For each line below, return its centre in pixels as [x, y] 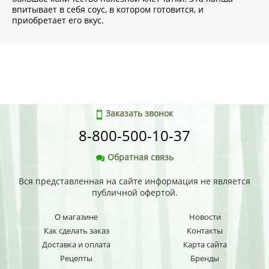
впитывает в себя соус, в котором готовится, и [108, 10]
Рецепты [77, 258]
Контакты [205, 231]
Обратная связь [141, 157]
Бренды [205, 258]
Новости [205, 217]
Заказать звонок [139, 113]
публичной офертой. [134, 193]
